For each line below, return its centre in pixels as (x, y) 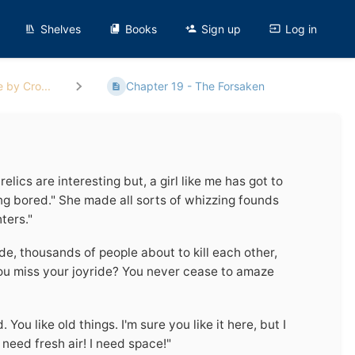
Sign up (221, 29)
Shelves (61, 29)
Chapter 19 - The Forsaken (195, 86)
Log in (301, 29)
